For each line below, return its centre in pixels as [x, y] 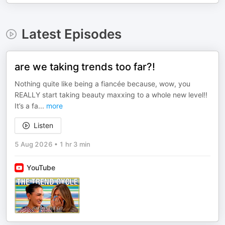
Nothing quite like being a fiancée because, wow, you [102, 84]
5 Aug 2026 [34, 144]
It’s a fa [26, 106]
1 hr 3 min [75, 144]
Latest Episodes [71, 34]
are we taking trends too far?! [85, 67]
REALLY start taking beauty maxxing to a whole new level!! [111, 95]
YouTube [41, 167]
